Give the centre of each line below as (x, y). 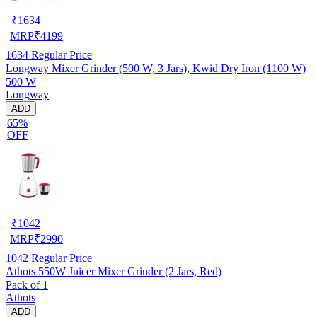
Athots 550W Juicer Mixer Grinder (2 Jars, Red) (114, 271)
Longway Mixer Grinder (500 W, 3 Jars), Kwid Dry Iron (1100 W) (156, 68)
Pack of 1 (27, 284)
